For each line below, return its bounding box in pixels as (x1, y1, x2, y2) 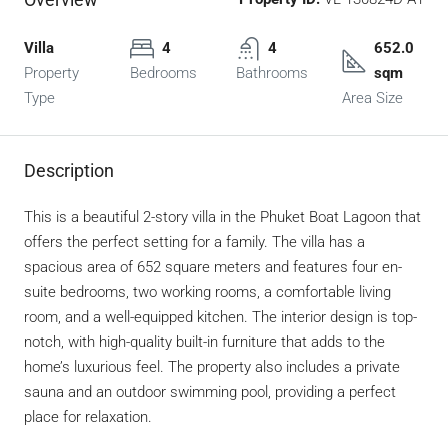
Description (24, 160, 114, 182)
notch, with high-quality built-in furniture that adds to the (24, 333, 385, 352)
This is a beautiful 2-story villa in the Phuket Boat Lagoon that (24, 208, 421, 227)
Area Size (342, 89, 403, 108)
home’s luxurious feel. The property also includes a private (24, 358, 400, 377)
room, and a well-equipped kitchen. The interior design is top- (24, 308, 417, 327)
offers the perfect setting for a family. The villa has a (24, 233, 365, 252)
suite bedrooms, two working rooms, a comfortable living (24, 283, 391, 302)
